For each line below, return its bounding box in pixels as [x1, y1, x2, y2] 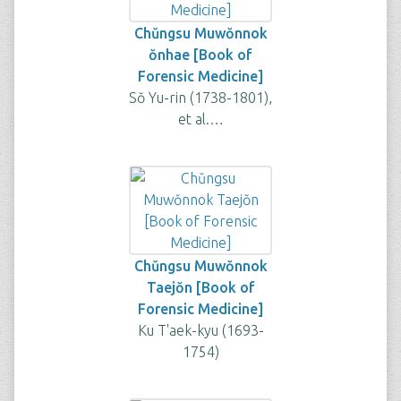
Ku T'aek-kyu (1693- [137, 322, 264, 338]
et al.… [177, 111, 224, 127]
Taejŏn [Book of [146, 279, 255, 295]
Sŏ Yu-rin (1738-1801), [129, 90, 272, 106]
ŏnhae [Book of [149, 47, 252, 63]
